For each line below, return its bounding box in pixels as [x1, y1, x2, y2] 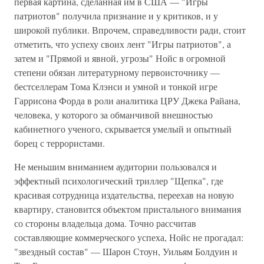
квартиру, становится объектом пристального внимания [14, 203, 241, 215]
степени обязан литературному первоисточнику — [14, 66, 220, 78]
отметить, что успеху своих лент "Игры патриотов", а [14, 38, 231, 50]
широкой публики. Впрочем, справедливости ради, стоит [14, 24, 246, 36]
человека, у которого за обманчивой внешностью [14, 108, 213, 121]
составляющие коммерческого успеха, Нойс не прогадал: [14, 231, 243, 243]
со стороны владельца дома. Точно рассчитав [14, 217, 196, 229]
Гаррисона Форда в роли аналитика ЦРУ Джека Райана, [14, 94, 240, 107]
